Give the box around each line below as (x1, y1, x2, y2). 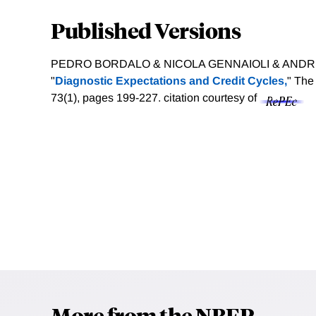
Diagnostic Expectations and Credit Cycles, (55, 75, 287, 87)
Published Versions (51, 16, 241, 44)
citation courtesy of (164, 92, 260, 104)
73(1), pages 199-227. (51, 92, 164, 104)
